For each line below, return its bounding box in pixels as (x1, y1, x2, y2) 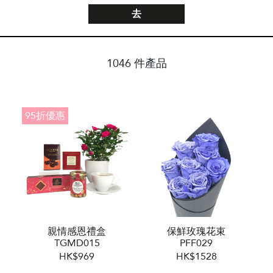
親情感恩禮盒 (48, 225, 106, 238)
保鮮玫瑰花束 (167, 225, 225, 238)
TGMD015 (54, 236, 100, 250)
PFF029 (180, 236, 213, 250)
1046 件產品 (106, 56, 167, 71)
